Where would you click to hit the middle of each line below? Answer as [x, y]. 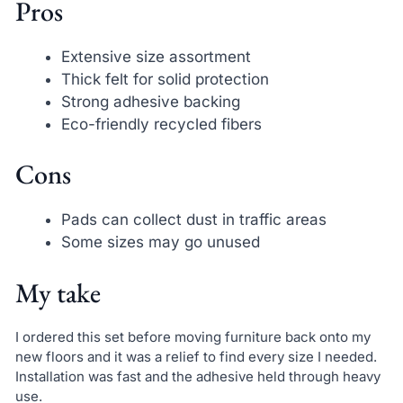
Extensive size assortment [156, 56]
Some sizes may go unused [160, 242]
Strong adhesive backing [150, 101]
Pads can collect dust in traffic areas [193, 220]
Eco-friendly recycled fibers [161, 124]
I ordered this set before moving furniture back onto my [193, 336]
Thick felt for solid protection [165, 79]
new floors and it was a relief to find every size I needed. [196, 356]
